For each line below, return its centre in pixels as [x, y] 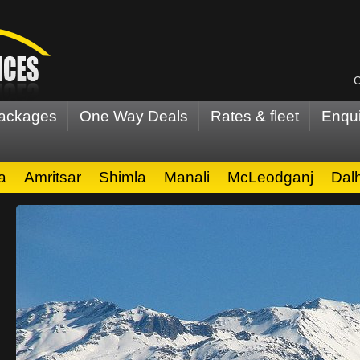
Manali [187, 177]
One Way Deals [134, 116]
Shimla [123, 177]
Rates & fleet [255, 116]
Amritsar [53, 177]
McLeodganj [270, 177]
